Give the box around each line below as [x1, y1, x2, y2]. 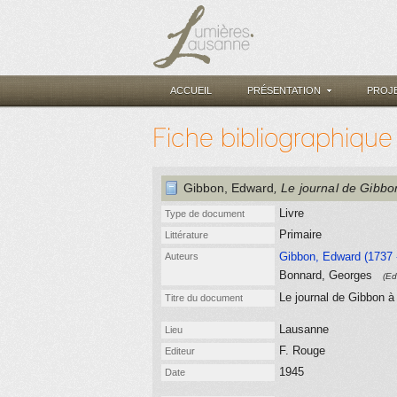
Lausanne [279, 323, 329, 336]
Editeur [165, 346, 195, 356]
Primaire [279, 228, 322, 241]
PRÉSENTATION [247, 85, 321, 96]
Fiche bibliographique [152, 121, 393, 153]
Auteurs [165, 251, 198, 261]
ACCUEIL [170, 85, 212, 96]
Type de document [165, 208, 245, 219]
